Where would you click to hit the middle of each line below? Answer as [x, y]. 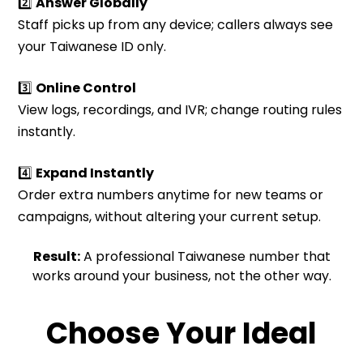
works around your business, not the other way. [181, 276]
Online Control [86, 88]
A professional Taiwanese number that [205, 256]
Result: [56, 256]
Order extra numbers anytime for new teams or [171, 195]
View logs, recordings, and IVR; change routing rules [180, 110]
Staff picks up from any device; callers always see [176, 25]
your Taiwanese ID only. [92, 47]
